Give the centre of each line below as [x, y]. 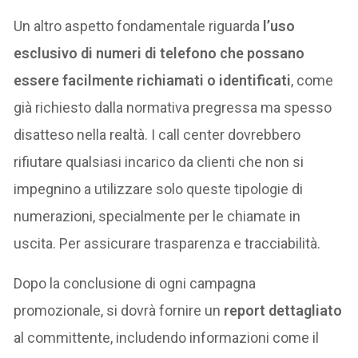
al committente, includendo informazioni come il [167, 338]
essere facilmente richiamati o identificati [153, 81]
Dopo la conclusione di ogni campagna [135, 284]
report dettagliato [283, 311]
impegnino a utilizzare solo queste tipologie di [159, 189]
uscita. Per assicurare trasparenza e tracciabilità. [167, 244]
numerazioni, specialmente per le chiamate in [157, 217]
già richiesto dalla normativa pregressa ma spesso [173, 108]
